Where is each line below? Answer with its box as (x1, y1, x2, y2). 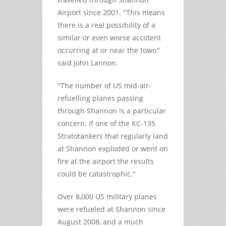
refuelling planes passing (58, 93, 143, 103)
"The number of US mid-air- (58, 80, 151, 90)
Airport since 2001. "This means (58, 7, 165, 17)
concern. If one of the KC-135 (58, 118, 155, 128)
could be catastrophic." (58, 168, 136, 179)
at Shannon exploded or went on (58, 143, 168, 153)
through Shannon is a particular (58, 105, 166, 116)
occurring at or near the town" (58, 45, 160, 55)
